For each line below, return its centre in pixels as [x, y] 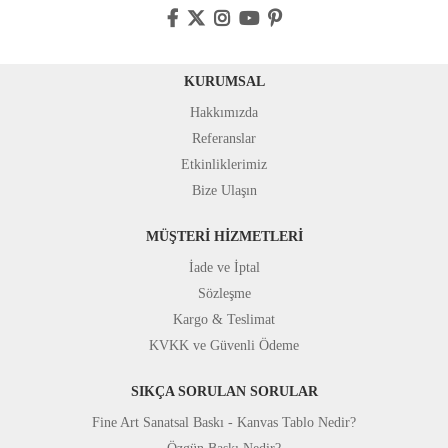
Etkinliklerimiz [224, 164]
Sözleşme [224, 293]
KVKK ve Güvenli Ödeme [224, 345]
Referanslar [224, 138]
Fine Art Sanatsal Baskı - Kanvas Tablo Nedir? [224, 422]
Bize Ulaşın [224, 190]
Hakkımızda [224, 112]
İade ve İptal [224, 267]
